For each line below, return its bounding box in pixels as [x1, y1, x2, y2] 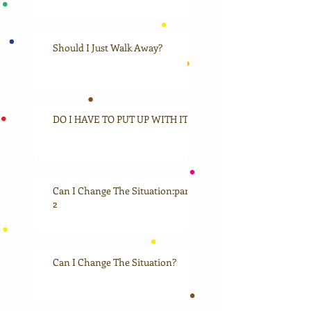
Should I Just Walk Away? [53, 40, 162, 54]
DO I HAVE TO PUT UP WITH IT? [53, 112, 192, 126]
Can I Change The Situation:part [53, 183, 192, 197]
